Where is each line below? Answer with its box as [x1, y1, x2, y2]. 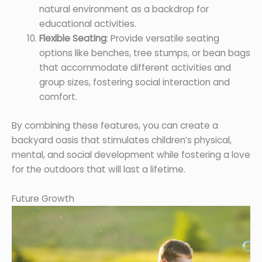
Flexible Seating [39, 32, 106, 45]
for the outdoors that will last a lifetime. [12, 163, 185, 175]
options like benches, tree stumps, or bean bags [39, 47, 250, 60]
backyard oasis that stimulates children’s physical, [12, 133, 232, 146]
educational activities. [39, 18, 136, 30]
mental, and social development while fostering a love [12, 148, 250, 161]
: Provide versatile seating [106, 32, 219, 45]
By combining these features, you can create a [12, 119, 218, 132]
